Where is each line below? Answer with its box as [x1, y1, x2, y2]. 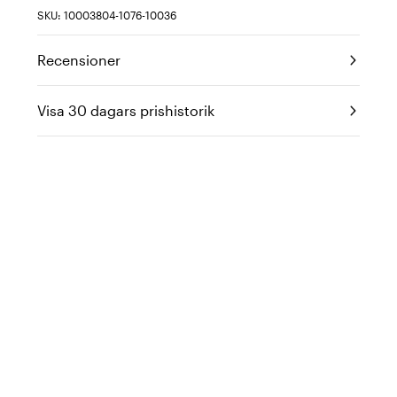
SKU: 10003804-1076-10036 [37, 9, 176, 21]
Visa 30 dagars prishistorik [37, 102, 214, 119]
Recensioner [37, 51, 121, 68]
